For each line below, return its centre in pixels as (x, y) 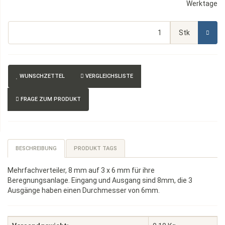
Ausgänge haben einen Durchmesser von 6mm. (84, 190)
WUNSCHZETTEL (42, 76)
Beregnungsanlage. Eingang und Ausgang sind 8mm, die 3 (100, 180)
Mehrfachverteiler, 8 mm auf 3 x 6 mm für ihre (81, 170)
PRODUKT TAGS (95, 148)
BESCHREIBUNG (36, 148)
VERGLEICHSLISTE (109, 76)
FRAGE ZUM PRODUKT (51, 99)
